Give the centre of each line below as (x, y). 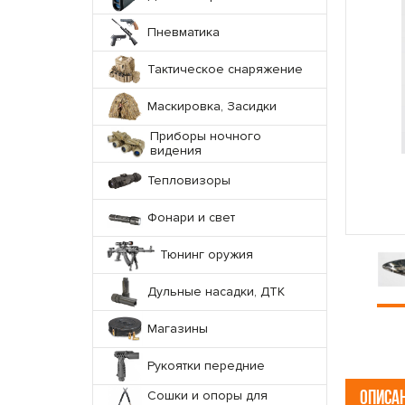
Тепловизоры (189, 180)
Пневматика (184, 32)
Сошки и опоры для (207, 396)
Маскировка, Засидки (212, 106)
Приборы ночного (206, 136)
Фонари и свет (191, 217)
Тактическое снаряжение (225, 69)
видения (176, 151)
